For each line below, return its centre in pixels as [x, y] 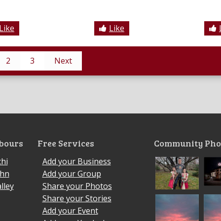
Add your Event [70, 211]
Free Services [66, 143]
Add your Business [76, 162]
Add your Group [72, 174]
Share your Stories [77, 199]
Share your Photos [77, 186]
